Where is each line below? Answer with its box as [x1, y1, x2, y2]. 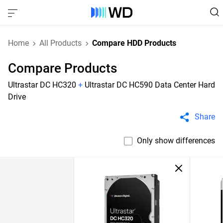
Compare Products [8, 61, 117, 76]
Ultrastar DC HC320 [8, 80, 76, 90]
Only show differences [137, 136, 215, 145]
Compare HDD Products [92, 38, 176, 48]
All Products [39, 38, 82, 48]
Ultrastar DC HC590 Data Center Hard [85, 80, 215, 90]
